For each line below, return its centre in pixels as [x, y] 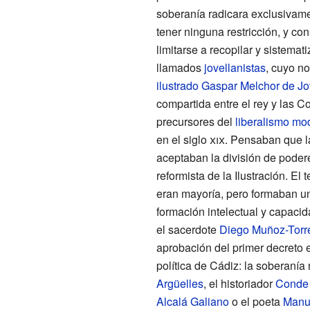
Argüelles [180, 283]
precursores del [195, 121]
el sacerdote [188, 229]
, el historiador [239, 283]
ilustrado [177, 85]
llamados [180, 67]
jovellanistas [235, 67]
